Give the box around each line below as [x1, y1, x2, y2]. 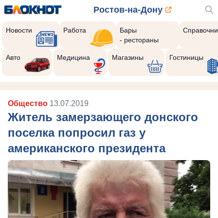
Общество [8, 99, 50, 108]
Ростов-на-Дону [93, 5, 163, 15]
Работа [63, 26, 87, 34]
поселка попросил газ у [8, 126, 145, 139]
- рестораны [119, 36, 159, 44]
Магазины [111, 54, 144, 61]
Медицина [56, 54, 90, 61]
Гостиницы [169, 54, 203, 61]
